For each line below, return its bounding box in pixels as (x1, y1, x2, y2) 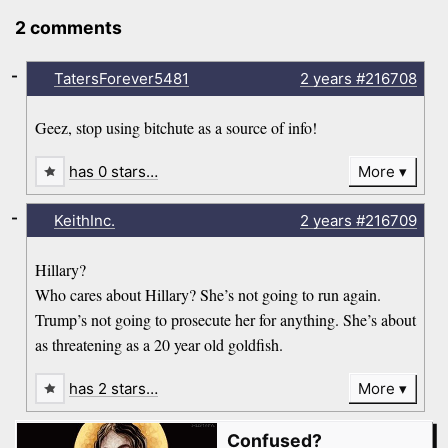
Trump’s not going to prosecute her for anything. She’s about (35, 308, 417, 330)
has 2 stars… (69, 378, 159, 398)
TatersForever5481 (53, 68, 189, 88)
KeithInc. (53, 210, 115, 230)
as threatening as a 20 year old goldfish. (35, 333, 284, 355)
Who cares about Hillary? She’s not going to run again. (35, 283, 382, 305)
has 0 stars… (69, 162, 159, 182)
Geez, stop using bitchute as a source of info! (35, 117, 318, 139)
